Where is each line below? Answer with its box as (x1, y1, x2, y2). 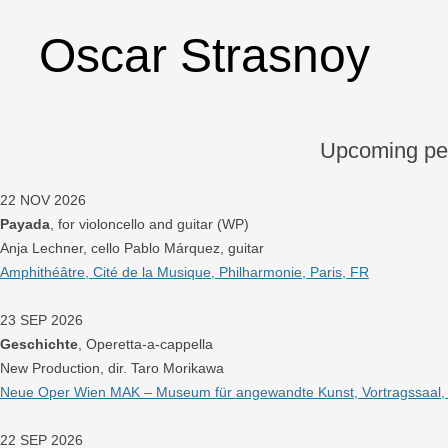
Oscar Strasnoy (39, 29, 370, 82)
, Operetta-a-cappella (78, 336, 213, 352)
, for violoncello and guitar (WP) (50, 216, 249, 232)
